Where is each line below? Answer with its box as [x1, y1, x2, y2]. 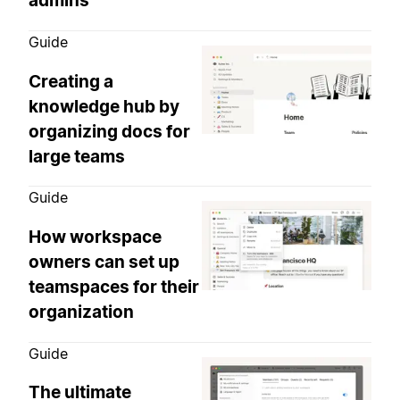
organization [29, 301, 134, 322]
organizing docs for [29, 121, 190, 142]
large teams [29, 146, 125, 167]
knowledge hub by [29, 96, 179, 117]
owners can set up [29, 251, 179, 272]
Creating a [29, 71, 113, 92]
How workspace [29, 226, 162, 247]
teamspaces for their [29, 276, 199, 297]
